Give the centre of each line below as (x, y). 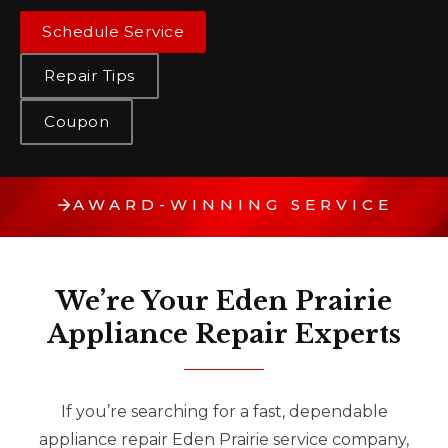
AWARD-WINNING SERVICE (233, 204)
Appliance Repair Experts (224, 334)
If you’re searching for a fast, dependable (224, 411)
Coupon (76, 121)
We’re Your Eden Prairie (224, 301)
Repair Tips (89, 75)
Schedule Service (113, 31)
